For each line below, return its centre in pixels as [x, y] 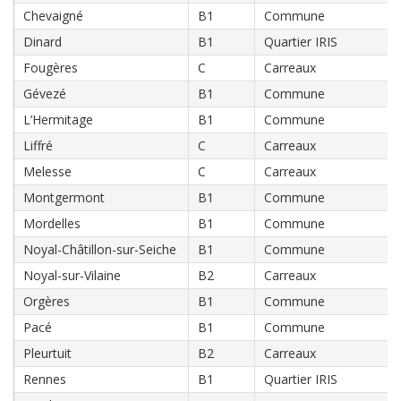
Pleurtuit [47, 353]
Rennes [45, 379]
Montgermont [64, 197]
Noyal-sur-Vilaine [72, 275]
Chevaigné [53, 16]
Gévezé [45, 94]
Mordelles [52, 223]
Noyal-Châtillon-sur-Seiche [100, 249]
